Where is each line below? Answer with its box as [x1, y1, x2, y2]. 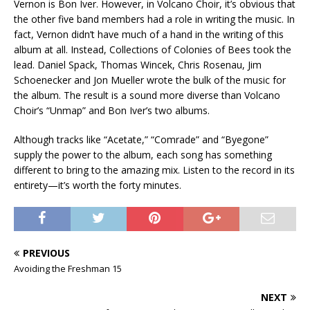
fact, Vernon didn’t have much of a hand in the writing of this [14, 28, 284, 41]
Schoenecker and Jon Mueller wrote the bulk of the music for [14, 73, 286, 86]
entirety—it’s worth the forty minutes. [14, 179, 181, 192]
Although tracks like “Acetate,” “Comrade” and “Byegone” [14, 133, 268, 146]
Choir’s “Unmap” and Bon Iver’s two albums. [14, 104, 210, 117]
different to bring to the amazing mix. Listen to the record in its [14, 163, 295, 176]
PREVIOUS [23, 246, 70, 259]
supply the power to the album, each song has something [14, 148, 272, 161]
